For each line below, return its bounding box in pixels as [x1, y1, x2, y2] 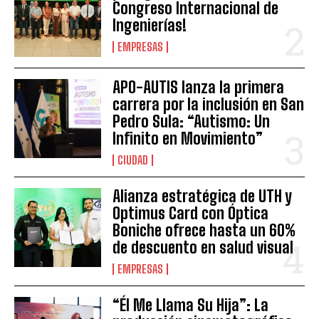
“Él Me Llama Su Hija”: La [113, 296, 269, 315]
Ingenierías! [113, 16, 187, 36]
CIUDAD [117, 153, 149, 167]
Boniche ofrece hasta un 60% [113, 221, 296, 241]
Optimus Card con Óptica [113, 204, 269, 224]
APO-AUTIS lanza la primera [113, 78, 285, 98]
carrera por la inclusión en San [113, 95, 305, 115]
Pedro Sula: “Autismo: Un [113, 112, 271, 132]
